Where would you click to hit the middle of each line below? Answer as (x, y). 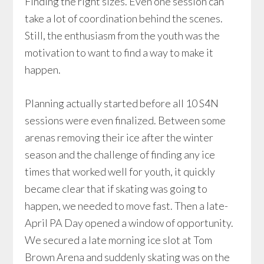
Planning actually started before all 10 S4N (122, 103)
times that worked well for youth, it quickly (120, 171)
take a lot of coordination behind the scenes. (124, 18)
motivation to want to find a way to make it (119, 52)
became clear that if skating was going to (116, 189)
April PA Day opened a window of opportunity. (129, 223)
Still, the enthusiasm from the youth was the (123, 35)
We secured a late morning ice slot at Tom (119, 240)
